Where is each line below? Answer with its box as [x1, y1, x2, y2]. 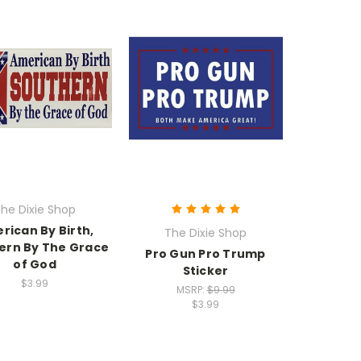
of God [13, 255, 56, 272]
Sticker [182, 262, 229, 279]
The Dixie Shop [164, 224, 247, 241]
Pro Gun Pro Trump [145, 245, 266, 262]
